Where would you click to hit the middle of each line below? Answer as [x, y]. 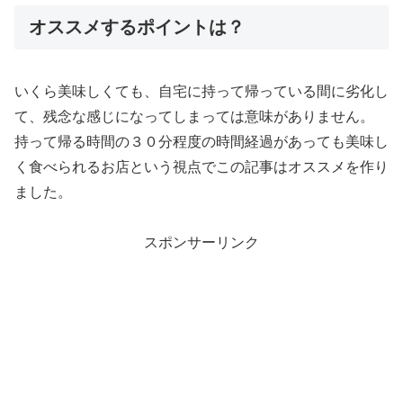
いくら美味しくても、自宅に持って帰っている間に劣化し [201, 91]
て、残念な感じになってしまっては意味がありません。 [194, 116]
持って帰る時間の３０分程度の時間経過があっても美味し [201, 141]
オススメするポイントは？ [137, 27]
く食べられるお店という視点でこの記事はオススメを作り [201, 166]
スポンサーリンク [201, 243]
